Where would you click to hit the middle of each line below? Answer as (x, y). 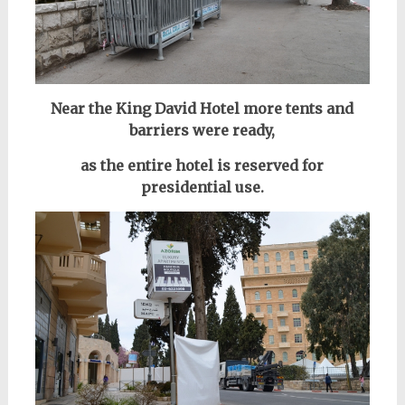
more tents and (297, 109)
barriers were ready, (202, 131)
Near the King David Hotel (146, 109)
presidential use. (202, 188)
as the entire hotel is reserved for (202, 166)
